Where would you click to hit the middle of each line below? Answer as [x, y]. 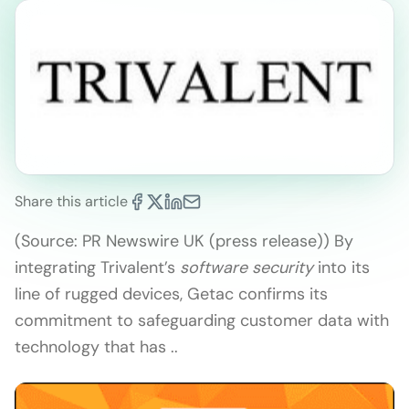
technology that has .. [96, 347]
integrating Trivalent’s [97, 267]
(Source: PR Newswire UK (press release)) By [184, 241]
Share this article [71, 201]
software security [246, 267]
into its [341, 267]
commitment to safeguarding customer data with [202, 320]
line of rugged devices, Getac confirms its [171, 294]
